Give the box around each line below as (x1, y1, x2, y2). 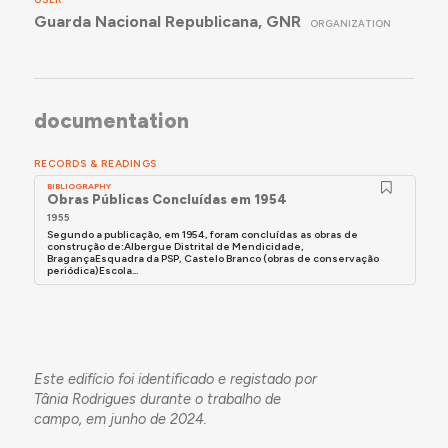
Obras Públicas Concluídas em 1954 (47, 191, 288, 208)
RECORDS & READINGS (33, 156, 157, 170)
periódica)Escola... (47, 264, 139, 278)
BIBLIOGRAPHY (47, 181, 112, 192)
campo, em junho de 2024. (33, 409, 211, 428)
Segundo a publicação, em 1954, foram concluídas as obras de (47, 228, 359, 242)
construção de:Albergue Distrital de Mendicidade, (47, 240, 305, 254)
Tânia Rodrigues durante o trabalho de (33, 389, 281, 408)
